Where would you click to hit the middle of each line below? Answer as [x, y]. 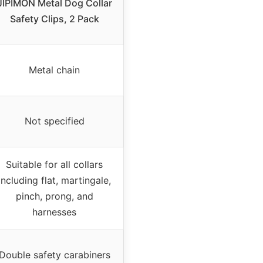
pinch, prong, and [54, 196]
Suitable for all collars [54, 164]
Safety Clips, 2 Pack [54, 18]
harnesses [54, 212]
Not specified [54, 121]
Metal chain [54, 70]
